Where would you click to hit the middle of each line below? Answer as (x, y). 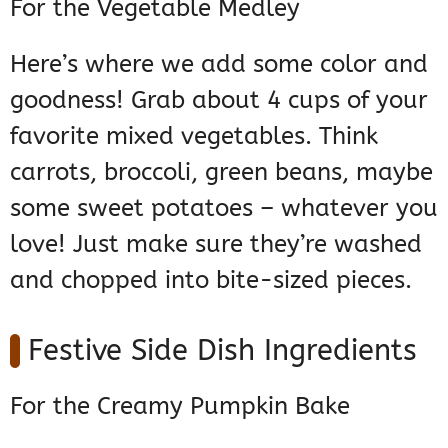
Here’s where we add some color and (219, 64)
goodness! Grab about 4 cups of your (219, 100)
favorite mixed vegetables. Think (194, 136)
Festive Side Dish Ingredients (222, 351)
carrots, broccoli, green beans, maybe (221, 172)
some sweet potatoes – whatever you (224, 208)
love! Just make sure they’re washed (216, 244)
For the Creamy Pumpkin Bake (180, 406)
